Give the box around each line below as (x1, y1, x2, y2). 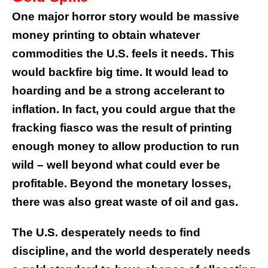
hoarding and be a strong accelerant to (12, 84, 225, 98)
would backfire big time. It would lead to (12, 66, 229, 79)
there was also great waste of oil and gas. (12, 196, 238, 209)
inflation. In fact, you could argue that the (12, 103, 236, 116)
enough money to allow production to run (12, 140, 239, 153)
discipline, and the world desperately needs (12, 245, 251, 258)
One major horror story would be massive (12, 10, 239, 23)
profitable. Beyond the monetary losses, (12, 177, 231, 190)
